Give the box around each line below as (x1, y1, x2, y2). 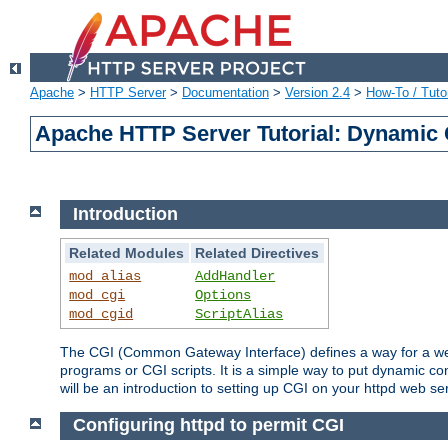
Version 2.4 (285, 85, 350, 101)
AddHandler (195, 267, 276, 284)
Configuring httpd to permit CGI (72, 415, 344, 436)
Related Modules (69, 244, 185, 261)
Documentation (182, 85, 269, 101)
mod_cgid (69, 305, 134, 322)
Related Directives (195, 244, 320, 261)
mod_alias (69, 267, 142, 284)
